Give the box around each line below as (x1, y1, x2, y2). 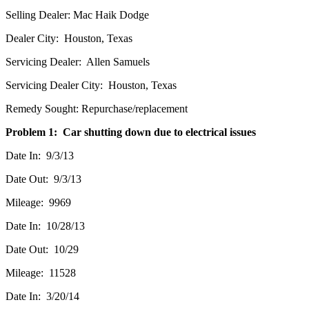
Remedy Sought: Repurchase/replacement (6, 102, 188, 114)
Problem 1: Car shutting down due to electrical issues (6, 126, 256, 138)
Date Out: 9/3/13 (6, 172, 81, 185)
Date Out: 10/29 (6, 243, 79, 255)
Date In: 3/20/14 (6, 290, 79, 302)
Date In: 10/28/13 (6, 219, 85, 232)
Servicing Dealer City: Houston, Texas (6, 79, 177, 91)
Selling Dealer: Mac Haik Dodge (6, 8, 149, 21)
